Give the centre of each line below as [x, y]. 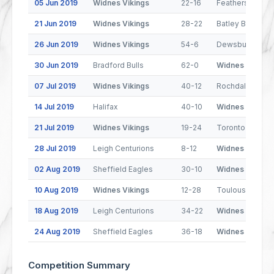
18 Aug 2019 [56, 211]
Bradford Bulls [118, 65]
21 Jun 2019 [55, 24]
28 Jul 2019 [55, 148]
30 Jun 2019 [56, 65]
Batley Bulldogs [245, 24]
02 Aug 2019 [57, 169]
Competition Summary [79, 265]
